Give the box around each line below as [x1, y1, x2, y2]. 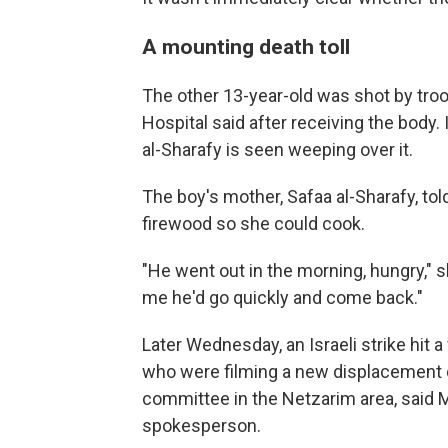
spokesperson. [142, 414, 261, 436]
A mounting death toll [142, 33, 350, 59]
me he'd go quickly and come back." [142, 286, 423, 308]
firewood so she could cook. [142, 212, 365, 234]
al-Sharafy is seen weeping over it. [142, 138, 413, 160]
